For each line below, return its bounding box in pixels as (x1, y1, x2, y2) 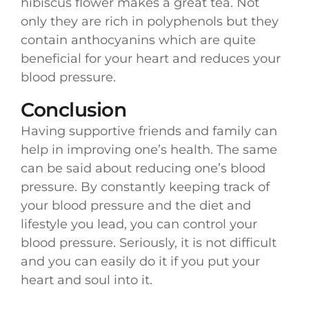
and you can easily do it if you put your (21, 253, 260, 269)
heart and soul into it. (21, 272, 152, 288)
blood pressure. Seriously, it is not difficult (21, 235, 277, 250)
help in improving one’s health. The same (21, 141, 277, 157)
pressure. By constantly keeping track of (21, 179, 270, 195)
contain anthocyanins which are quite (21, 32, 256, 48)
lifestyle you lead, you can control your (21, 216, 257, 232)
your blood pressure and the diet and (21, 197, 251, 213)
